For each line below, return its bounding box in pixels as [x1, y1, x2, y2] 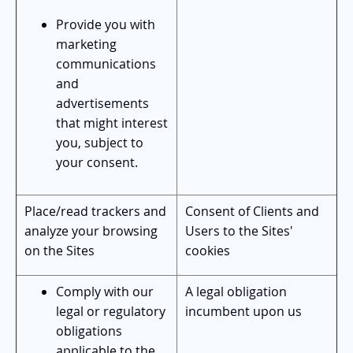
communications [56, 54, 156, 72]
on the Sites [24, 241, 95, 259]
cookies [185, 241, 230, 259]
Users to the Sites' [185, 221, 293, 240]
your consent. [56, 153, 138, 171]
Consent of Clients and [185, 202, 319, 220]
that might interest [56, 113, 168, 132]
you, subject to [56, 133, 143, 151]
